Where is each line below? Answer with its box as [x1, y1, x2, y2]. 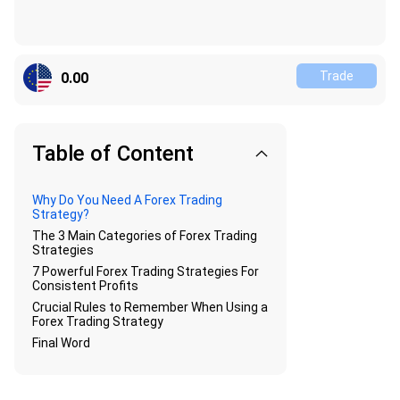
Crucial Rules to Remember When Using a [32, 299, 268, 314]
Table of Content [32, 140, 194, 166]
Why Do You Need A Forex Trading [32, 192, 222, 207]
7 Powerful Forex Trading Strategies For [32, 263, 259, 279]
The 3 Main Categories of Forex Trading [32, 228, 257, 243]
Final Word [32, 335, 90, 350]
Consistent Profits [32, 278, 138, 293]
